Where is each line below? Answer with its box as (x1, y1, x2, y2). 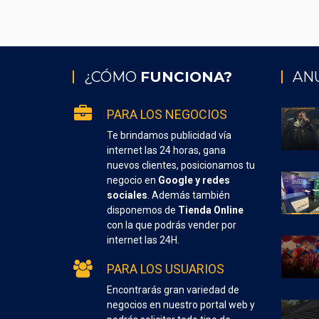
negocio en (107, 174, 158, 186)
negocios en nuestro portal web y (107, 299, 255, 310)
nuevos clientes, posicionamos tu (107, 159, 255, 171)
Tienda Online (178, 204, 244, 216)
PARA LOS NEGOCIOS (107, 107, 227, 122)
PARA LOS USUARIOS (107, 261, 224, 276)
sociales (107, 189, 147, 201)
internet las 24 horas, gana (107, 145, 226, 156)
